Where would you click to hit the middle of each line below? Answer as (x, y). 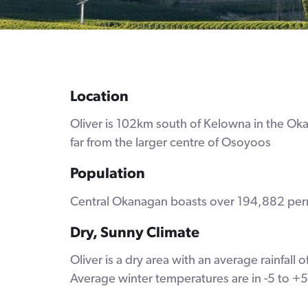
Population (108, 173)
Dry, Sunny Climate (135, 232)
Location (99, 96)
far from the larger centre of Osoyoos (170, 142)
